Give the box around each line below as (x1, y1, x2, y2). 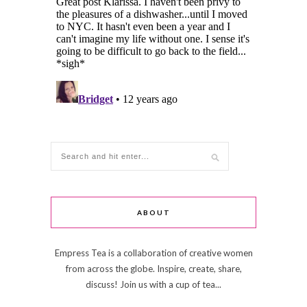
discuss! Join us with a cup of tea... (86, 278, 221, 290)
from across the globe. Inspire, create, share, (65, 262, 242, 274)
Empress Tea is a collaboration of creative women (54, 247, 253, 258)
